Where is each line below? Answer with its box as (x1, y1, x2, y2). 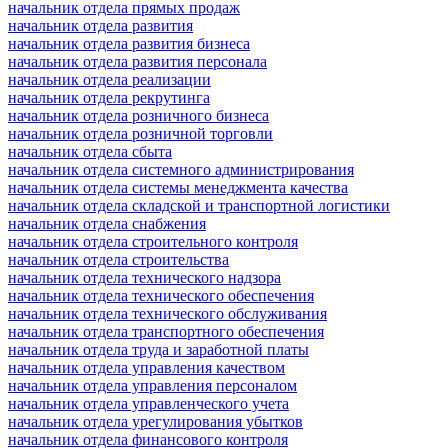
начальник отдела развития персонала (8, 52, 267, 70)
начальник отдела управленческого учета (8, 394, 289, 412)
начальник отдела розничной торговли (8, 124, 273, 142)
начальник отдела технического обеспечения (8, 286, 314, 304)
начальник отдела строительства (8, 250, 229, 268)
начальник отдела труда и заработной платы (8, 340, 309, 358)
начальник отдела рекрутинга (8, 88, 210, 106)
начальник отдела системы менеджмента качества (8, 178, 348, 196)
